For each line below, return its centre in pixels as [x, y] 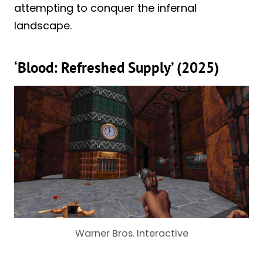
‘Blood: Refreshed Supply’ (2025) [117, 67]
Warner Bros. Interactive [131, 234]
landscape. [43, 26]
